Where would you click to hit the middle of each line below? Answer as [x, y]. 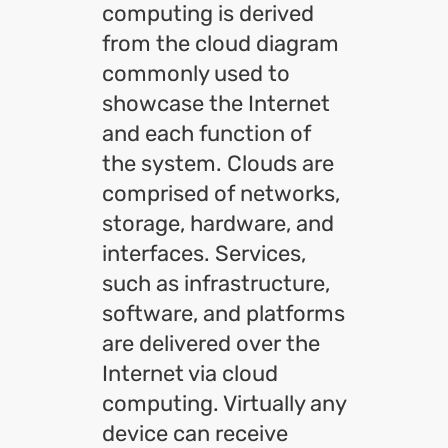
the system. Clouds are [218, 163]
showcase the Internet [216, 103]
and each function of [206, 133]
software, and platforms [223, 313]
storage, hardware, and [218, 223]
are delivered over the [211, 343]
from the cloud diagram [220, 43]
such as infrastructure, [216, 283]
